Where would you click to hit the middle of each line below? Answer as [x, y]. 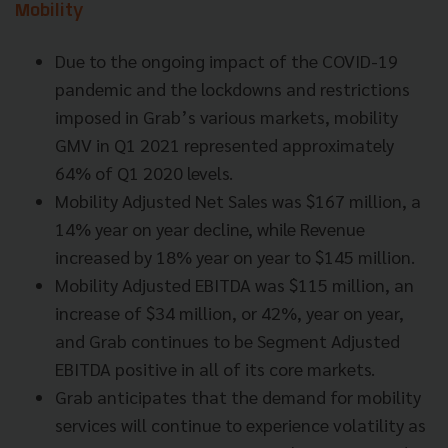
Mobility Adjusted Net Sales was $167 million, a [238, 201]
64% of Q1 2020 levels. [144, 173]
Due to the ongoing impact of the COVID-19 [226, 61]
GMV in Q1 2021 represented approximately [224, 145]
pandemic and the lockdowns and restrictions [232, 89]
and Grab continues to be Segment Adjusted [227, 341]
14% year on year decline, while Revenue [210, 229]
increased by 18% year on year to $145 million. [235, 257]
